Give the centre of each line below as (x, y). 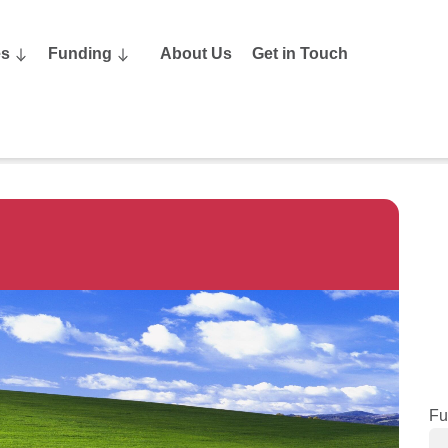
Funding (80, 53)
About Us (196, 53)
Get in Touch (300, 53)
